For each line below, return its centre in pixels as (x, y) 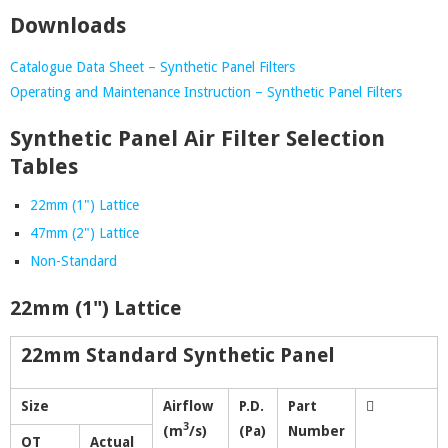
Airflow (188, 406)
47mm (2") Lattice (84, 233)
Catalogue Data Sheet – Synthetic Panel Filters (152, 67)
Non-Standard (73, 261)
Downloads (68, 25)
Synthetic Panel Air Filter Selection (197, 138)
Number (316, 431)
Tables (44, 166)
